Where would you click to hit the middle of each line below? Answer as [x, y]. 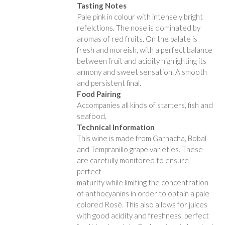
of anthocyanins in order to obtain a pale [143, 194]
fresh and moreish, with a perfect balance [145, 50]
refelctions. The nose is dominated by [139, 28]
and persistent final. [109, 83]
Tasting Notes [102, 6]
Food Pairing [99, 94]
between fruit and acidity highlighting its [142, 61]
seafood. [92, 116]
